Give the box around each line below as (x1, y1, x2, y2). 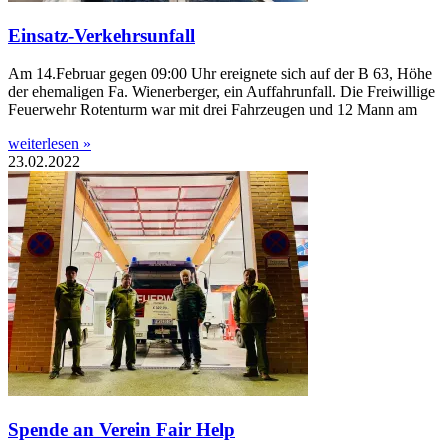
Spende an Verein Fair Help (8, 419, 235, 441)
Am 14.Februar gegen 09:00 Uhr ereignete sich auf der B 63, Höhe (8, 65, 432, 83)
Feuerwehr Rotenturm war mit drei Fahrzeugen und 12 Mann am (8, 101, 417, 119)
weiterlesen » (8, 135, 91, 153)
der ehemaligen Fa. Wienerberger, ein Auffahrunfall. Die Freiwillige (8, 83, 435, 101)
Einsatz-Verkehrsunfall (8, 24, 195, 46)
